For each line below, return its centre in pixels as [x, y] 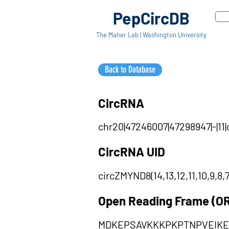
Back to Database [130, 70]
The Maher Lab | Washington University [151, 35]
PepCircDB [151, 18]
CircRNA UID [132, 152]
